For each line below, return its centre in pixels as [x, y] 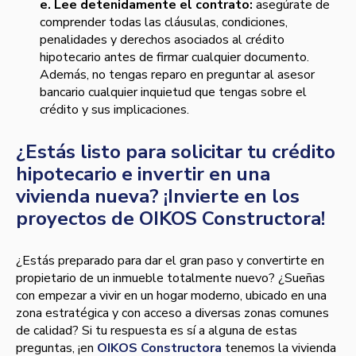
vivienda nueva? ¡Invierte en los [158, 197]
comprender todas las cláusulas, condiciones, [164, 23]
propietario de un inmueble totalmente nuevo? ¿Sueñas [170, 279]
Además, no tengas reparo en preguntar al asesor [177, 75]
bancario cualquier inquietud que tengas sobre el [173, 93]
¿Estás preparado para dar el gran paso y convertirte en [170, 261]
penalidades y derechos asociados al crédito [162, 40]
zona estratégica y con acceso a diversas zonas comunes [172, 313]
